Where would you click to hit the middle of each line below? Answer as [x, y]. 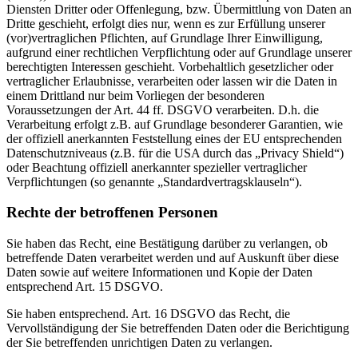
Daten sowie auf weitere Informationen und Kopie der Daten [159, 272]
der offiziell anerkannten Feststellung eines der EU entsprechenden [174, 138]
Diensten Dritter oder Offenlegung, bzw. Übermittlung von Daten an [179, 9]
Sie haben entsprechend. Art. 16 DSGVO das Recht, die [148, 314]
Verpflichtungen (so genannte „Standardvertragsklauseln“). [154, 181]
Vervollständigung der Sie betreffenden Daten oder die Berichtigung [178, 328]
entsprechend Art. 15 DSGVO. [85, 287]
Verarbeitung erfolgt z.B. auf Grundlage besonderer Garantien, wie [175, 124]
